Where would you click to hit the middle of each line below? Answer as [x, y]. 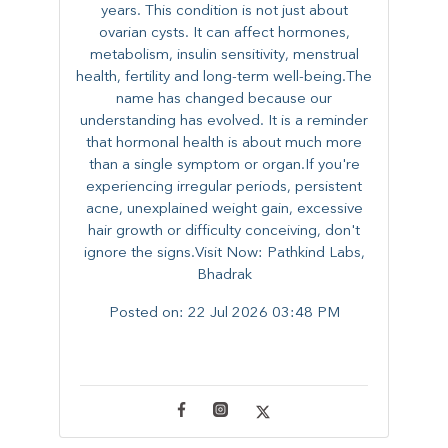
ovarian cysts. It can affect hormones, [224, 34]
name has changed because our [224, 100]
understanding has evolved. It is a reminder [224, 122]
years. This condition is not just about [224, 12]
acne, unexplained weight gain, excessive [224, 210]
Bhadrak [224, 276]
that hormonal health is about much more [224, 144]
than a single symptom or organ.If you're [224, 166]
